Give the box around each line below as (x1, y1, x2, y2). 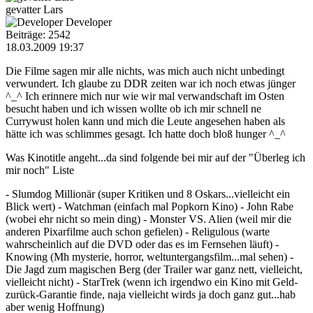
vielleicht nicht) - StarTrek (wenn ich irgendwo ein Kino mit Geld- (6, 275, 298, 288)
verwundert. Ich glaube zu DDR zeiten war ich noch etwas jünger (6, 77, 296, 89)
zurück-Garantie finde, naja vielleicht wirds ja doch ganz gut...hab (6, 288, 296, 300)
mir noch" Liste (6, 163, 74, 176)
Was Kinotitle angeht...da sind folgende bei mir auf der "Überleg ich (6, 151, 305, 163)
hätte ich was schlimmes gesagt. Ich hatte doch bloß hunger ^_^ (6, 127, 286, 140)
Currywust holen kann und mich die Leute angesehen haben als (6, 115, 285, 127)
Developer (66, 15, 112, 28)
